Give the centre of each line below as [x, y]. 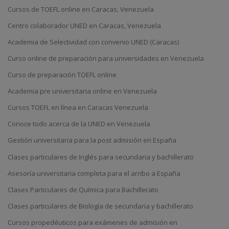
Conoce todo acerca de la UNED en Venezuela [79, 124]
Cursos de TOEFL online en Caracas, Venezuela [81, 9]
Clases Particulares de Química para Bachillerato [83, 189]
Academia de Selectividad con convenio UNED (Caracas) [93, 42]
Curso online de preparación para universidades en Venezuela [106, 58]
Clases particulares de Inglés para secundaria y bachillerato [101, 157]
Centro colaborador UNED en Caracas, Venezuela [84, 25]
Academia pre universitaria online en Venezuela [82, 91]
